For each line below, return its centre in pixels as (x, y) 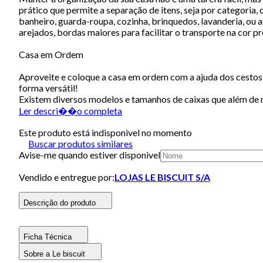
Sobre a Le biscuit (54, 254)
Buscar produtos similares (80, 143)
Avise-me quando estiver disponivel (90, 154)
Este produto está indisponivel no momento (105, 132)
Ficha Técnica (48, 237)
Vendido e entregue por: (67, 177)
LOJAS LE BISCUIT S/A (162, 177)
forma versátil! (48, 87)
